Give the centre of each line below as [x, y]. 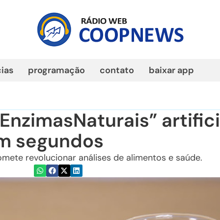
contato [117, 70]
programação [56, 70]
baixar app [171, 70]
